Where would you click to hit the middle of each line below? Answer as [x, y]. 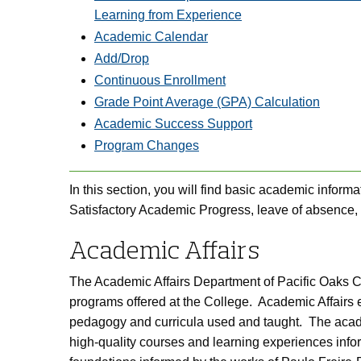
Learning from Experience [168, 15]
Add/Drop [122, 58]
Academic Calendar [151, 37]
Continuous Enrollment [160, 80]
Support [228, 124]
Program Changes [147, 145]
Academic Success [149, 124]
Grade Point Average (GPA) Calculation [207, 102]
